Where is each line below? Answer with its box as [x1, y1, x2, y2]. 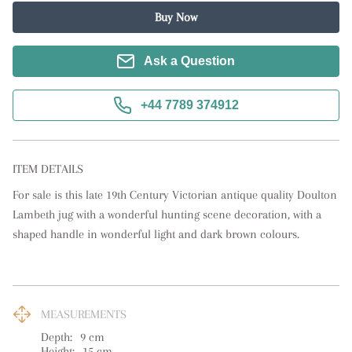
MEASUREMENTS [41, 307, 126, 321]
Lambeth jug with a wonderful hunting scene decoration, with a [13, 207, 321, 222]
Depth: [41, 330, 72, 344]
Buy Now [155, 10, 197, 24]
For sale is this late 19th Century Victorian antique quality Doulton [13, 188, 337, 202]
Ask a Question [144, 54, 235, 68]
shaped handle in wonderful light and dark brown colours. [13, 227, 299, 241]
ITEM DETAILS [13, 162, 83, 176]
